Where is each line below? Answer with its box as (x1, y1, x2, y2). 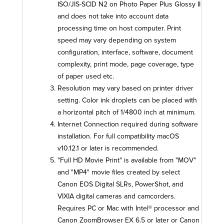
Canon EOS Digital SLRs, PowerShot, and (57, 180, 183, 188)
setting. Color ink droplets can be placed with (57, 96, 197, 104)
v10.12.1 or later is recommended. (57, 144, 158, 152)
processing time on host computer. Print (57, 24, 181, 32)
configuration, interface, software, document (57, 48, 193, 56)
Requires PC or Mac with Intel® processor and (57, 204, 199, 212)
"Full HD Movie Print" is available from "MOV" (57, 156, 196, 164)
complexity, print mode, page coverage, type (57, 60, 194, 68)
